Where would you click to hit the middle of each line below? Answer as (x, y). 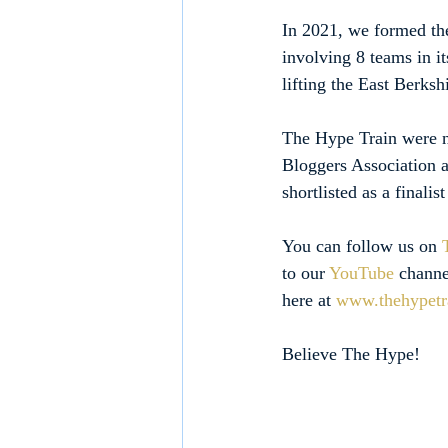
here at (309, 300)
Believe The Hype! (351, 354)
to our (305, 273)
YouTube (361, 273)
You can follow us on (362, 246)
